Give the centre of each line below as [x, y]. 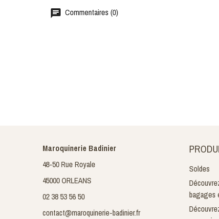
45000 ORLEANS [67, 180]
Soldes [199, 169]
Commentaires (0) [91, 12]
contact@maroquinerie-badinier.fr [91, 213]
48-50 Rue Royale [69, 164]
